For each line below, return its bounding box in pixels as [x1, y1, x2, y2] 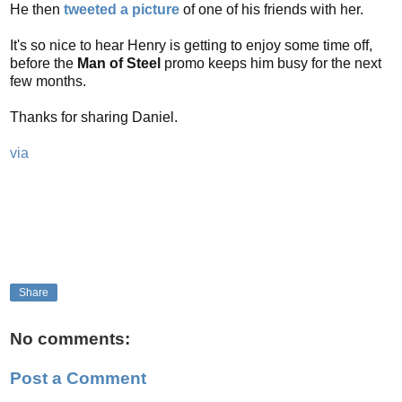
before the [10, 55, 77, 71]
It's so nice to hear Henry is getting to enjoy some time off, [10, 37, 372, 53]
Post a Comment [10, 368, 146, 388]
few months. [10, 73, 86, 89]
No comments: [10, 329, 130, 349]
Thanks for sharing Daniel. [10, 109, 178, 125]
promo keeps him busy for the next [164, 55, 381, 71]
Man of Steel [77, 55, 164, 71]
